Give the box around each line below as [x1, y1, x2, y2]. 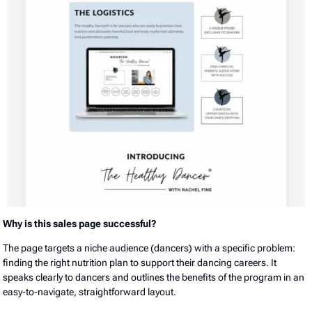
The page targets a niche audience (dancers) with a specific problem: [3, 242, 296, 253]
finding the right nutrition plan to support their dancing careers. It [3, 256, 277, 268]
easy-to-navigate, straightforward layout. [3, 286, 179, 297]
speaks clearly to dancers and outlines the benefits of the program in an [3, 271, 305, 283]
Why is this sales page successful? [3, 217, 159, 229]
